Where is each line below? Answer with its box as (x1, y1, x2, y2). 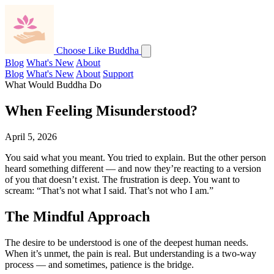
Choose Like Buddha (56, 45, 139, 56)
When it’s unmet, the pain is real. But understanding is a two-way (5, 248, 256, 259)
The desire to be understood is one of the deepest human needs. (5, 237, 248, 248)
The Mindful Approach (5, 208, 150, 224)
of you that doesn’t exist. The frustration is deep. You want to (5, 174, 240, 185)
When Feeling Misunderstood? (5, 102, 198, 119)
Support (103, 68, 133, 79)
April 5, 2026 (5, 131, 57, 142)
